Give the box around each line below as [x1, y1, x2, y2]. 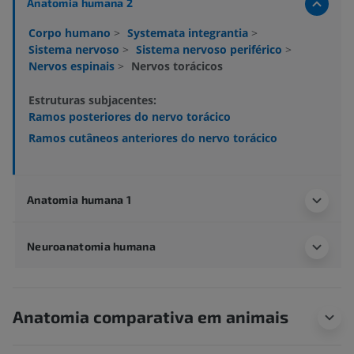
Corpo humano [28, 25, 114, 41]
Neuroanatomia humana [27, 239, 156, 254]
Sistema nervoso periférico [136, 42, 285, 58]
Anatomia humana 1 [27, 193, 131, 207]
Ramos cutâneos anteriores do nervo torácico [28, 130, 277, 146]
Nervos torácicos [131, 58, 223, 74]
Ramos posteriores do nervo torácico [28, 109, 231, 125]
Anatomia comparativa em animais [13, 307, 288, 327]
